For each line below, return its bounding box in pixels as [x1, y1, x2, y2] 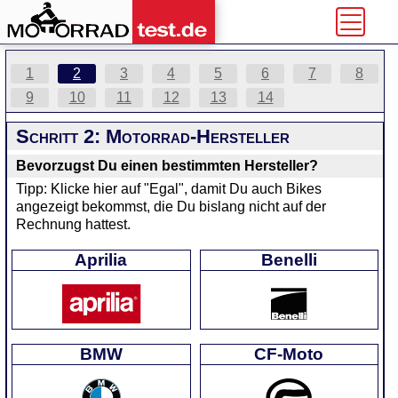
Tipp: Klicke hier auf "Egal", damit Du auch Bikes [16, 181, 322, 196]
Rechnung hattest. [16, 217, 131, 232]
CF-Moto [254, 345, 324, 363]
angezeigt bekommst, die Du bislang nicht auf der [16, 199, 326, 214]
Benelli [260, 251, 317, 269]
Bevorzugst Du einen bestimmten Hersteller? [16, 158, 318, 173]
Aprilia [75, 251, 128, 269]
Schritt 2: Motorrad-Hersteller [16, 125, 290, 147]
